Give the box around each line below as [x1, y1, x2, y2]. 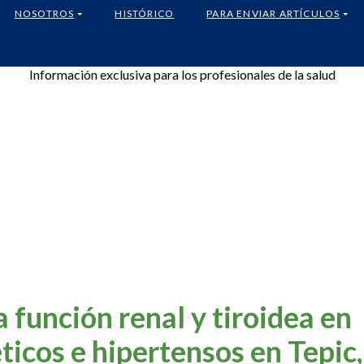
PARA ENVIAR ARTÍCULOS [206, 6, 340, 19]
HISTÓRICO [115, 6, 175, 19]
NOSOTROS [14, 6, 75, 19]
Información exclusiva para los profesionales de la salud [28, 66, 336, 82]
